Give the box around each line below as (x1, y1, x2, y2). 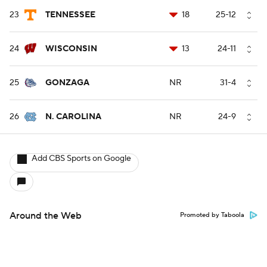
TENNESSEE (45, 10, 95, 21)
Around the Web (10, 210, 82, 222)
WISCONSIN (45, 44, 97, 55)
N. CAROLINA (45, 111, 101, 123)
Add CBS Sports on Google (32, 153, 131, 164)
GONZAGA (45, 77, 89, 89)
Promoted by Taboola (180, 211, 244, 220)
